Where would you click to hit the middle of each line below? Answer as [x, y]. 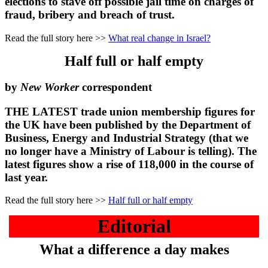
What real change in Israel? [159, 38]
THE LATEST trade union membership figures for [130, 111]
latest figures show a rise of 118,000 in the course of [129, 164]
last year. [26, 177]
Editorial [134, 226]
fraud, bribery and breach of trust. [90, 15]
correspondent [115, 87]
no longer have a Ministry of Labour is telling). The [131, 151]
